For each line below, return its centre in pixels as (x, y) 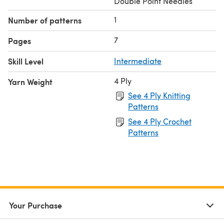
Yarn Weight (30, 81)
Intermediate (138, 60)
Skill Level (26, 61)
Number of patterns (45, 20)
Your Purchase (35, 205)
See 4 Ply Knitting (159, 95)
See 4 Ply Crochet (160, 121)
